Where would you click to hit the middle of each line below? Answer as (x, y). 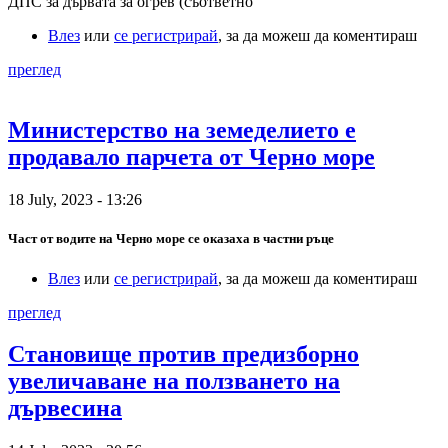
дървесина (65, 408)
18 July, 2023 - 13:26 (75, 200)
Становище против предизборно (183, 354)
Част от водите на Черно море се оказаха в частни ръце (171, 239)
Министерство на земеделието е (182, 130)
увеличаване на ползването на (174, 381)
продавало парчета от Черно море (191, 157)
